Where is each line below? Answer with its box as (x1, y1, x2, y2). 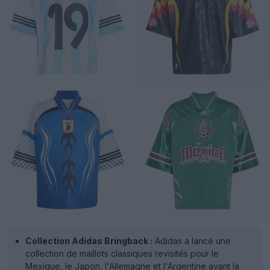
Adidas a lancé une (152, 236, 231, 246)
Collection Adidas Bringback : (25, 236, 152, 246)
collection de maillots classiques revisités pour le (25, 248, 219, 259)
